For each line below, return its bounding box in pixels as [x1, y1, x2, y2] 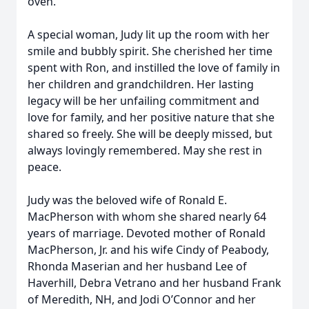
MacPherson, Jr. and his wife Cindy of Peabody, [28, 242, 269, 257]
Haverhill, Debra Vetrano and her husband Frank [28, 275, 281, 290]
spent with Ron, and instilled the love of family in [28, 60, 280, 75]
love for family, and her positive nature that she [28, 110, 275, 125]
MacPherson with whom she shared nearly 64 [28, 209, 266, 224]
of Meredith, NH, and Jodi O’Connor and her [28, 292, 256, 307]
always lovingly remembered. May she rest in [28, 143, 262, 158]
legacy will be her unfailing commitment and [28, 93, 259, 108]
